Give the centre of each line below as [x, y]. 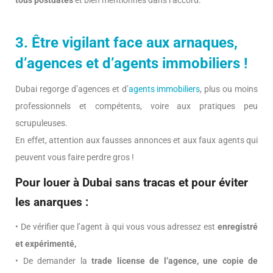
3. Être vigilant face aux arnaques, [126, 43]
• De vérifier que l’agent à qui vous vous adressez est [116, 227]
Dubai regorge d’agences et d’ [72, 89]
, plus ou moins [229, 89]
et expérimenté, [46, 244]
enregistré [238, 227]
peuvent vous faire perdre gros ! [75, 158]
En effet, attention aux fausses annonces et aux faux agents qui [136, 140]
